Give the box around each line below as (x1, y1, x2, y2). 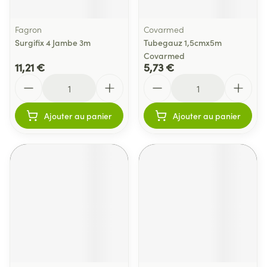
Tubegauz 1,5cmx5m (144, 36, 222, 48)
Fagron (15, 23, 42, 35)
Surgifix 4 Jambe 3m (15, 36, 91, 48)
